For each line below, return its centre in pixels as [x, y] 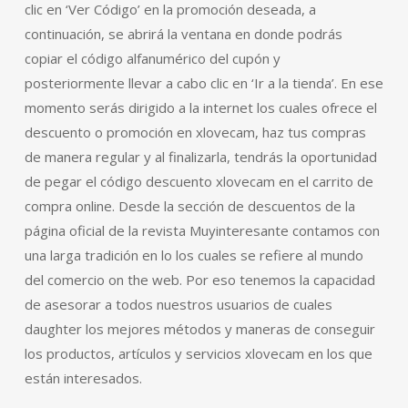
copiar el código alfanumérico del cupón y [152, 58]
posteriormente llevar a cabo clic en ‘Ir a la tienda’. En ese [204, 82]
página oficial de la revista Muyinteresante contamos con [202, 230]
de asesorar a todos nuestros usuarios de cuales [178, 304]
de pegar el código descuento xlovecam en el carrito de [199, 181]
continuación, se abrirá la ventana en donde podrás [183, 33]
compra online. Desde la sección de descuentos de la [189, 205]
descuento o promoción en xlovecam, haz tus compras [195, 132]
